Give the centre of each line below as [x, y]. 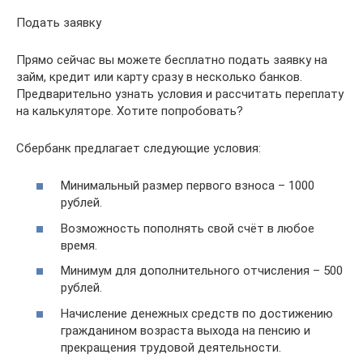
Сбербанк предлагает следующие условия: [139, 148]
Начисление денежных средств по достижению [197, 313]
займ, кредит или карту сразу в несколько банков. [159, 77]
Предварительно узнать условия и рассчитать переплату [180, 94]
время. [79, 245]
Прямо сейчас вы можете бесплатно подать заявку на [172, 60]
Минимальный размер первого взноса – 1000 [188, 186]
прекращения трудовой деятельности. [171, 347]
